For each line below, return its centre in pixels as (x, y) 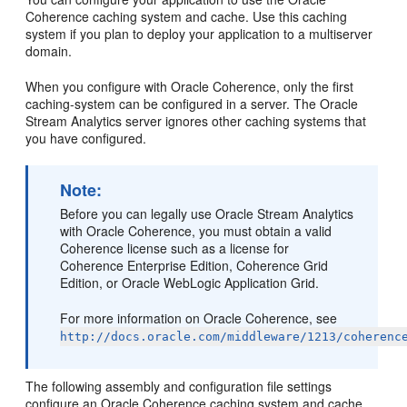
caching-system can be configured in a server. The (173, 104)
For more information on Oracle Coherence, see (199, 318)
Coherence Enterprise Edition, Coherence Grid (194, 265)
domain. (49, 51)
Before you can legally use (138, 213)
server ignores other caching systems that (244, 121)
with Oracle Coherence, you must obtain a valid (196, 231)
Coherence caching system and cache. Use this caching (187, 16)
